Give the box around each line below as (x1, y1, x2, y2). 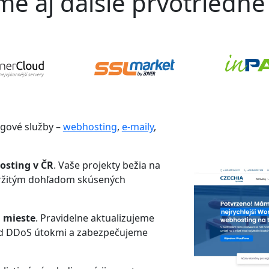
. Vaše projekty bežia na (53, 159, 160, 172)
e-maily (121, 120, 154, 134)
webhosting (62, 120, 117, 134)
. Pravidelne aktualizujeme (35, 211, 154, 225)
